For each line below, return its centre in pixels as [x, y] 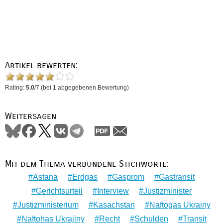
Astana [45, 177]
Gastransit [177, 177]
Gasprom [128, 177]
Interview [113, 191]
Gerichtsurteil [59, 191]
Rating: [15, 88]
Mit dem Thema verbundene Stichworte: [87, 164]
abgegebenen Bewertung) [93, 88]
